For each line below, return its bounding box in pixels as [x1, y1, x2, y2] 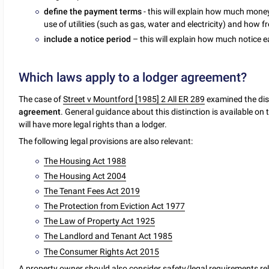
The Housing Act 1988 [44, 156, 127, 166]
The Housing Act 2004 [44, 171, 127, 181]
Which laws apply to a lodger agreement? [19, 70, 247, 85]
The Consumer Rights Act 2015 [44, 246, 160, 256]
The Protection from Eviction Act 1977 [44, 201, 186, 211]
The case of [19, 94, 64, 104]
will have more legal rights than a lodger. [19, 119, 168, 130]
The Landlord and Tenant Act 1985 [44, 231, 173, 241]
